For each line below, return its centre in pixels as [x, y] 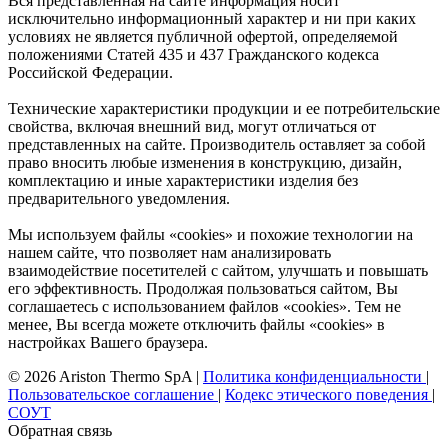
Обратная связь [60, 430]
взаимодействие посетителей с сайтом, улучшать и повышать [218, 270]
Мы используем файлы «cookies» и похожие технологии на [210, 234]
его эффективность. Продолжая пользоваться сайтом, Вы [203, 288]
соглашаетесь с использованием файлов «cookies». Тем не [204, 306]
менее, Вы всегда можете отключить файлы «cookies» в [196, 324]
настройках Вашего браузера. [108, 342]
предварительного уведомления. [119, 198]
